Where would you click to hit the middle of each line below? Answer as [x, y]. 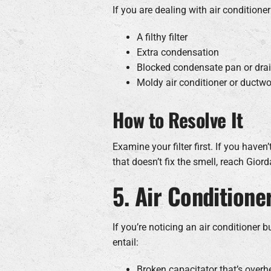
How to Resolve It [178, 119]
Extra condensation [178, 52]
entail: [125, 242]
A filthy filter [162, 37]
